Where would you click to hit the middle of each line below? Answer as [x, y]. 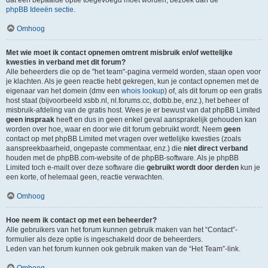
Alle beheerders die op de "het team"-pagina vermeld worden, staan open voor [133, 72]
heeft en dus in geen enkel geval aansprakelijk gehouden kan [156, 120]
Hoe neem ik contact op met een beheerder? [81, 220]
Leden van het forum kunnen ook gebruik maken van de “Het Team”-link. [123, 249]
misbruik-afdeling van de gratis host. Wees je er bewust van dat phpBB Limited [133, 110]
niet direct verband [216, 148]
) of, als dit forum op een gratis [213, 91]
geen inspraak [30, 120]
